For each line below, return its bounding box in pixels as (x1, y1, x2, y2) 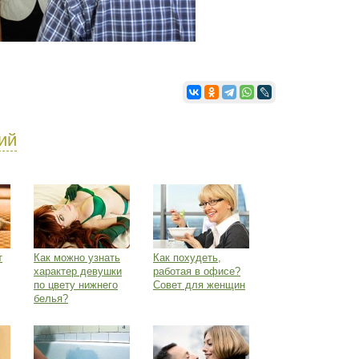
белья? (34, 292, 68, 305)
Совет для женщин (153, 279, 245, 291)
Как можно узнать (34, 252, 120, 264)
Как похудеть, (153, 252, 221, 264)
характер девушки (34, 265, 122, 277)
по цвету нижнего (34, 279, 118, 291)
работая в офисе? (153, 265, 240, 277)
